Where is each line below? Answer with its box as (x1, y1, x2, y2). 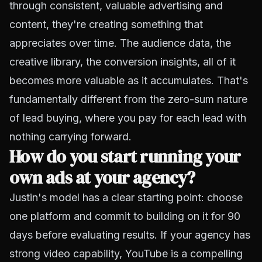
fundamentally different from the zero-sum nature (9, 93, 247, 105)
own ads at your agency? (9, 166, 195, 189)
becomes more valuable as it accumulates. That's (9, 74, 248, 87)
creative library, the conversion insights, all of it (9, 56, 236, 68)
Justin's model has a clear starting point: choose (9, 191, 243, 204)
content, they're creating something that (9, 18, 203, 30)
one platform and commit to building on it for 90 (9, 210, 240, 222)
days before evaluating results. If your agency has (9, 229, 250, 241)
